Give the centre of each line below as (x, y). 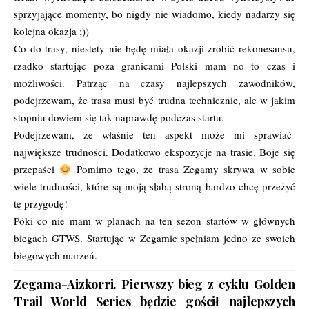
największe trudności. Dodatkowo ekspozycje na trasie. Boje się (154, 152)
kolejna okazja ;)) (51, 31)
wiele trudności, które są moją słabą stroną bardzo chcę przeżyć (154, 187)
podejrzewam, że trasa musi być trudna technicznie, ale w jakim (154, 100)
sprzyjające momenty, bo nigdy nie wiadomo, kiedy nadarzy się (154, 14)
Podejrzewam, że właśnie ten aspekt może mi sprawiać (154, 135)
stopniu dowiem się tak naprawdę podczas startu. (119, 118)
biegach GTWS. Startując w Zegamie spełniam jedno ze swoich (154, 238)
